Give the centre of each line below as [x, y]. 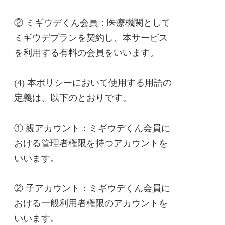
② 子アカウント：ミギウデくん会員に [92, 188]
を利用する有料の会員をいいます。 [86, 53]
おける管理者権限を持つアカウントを [91, 143]
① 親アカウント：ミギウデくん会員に [92, 128]
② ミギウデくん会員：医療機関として [92, 23]
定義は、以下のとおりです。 [73, 98]
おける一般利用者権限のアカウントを [91, 203]
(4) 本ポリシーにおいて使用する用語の [93, 83]
